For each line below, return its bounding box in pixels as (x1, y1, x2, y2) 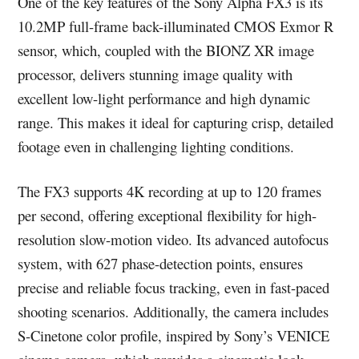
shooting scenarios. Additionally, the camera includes (18, 301, 329, 322)
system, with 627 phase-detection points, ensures (18, 253, 304, 274)
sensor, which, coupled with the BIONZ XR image (18, 40, 315, 61)
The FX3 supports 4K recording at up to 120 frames (18, 181, 322, 202)
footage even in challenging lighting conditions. (18, 136, 295, 157)
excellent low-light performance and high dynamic (18, 88, 311, 109)
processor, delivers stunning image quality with (18, 64, 293, 85)
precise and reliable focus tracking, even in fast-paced (18, 277, 330, 298)
